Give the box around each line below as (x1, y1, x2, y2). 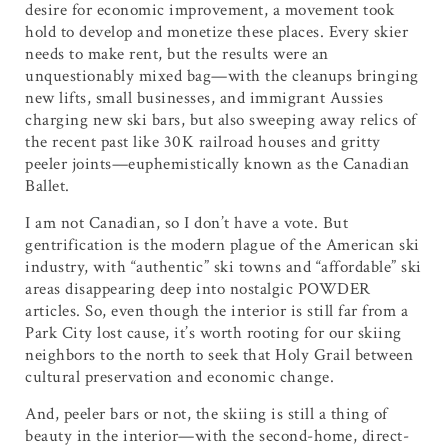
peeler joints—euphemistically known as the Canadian (25, 153, 410, 176)
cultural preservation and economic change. (25, 366, 334, 389)
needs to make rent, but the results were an (25, 43, 329, 66)
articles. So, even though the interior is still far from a (25, 300, 408, 323)
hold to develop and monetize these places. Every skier (25, 21, 408, 44)
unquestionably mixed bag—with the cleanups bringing (25, 65, 419, 88)
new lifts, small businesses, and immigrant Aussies (25, 87, 383, 110)
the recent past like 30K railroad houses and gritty (25, 131, 381, 154)
